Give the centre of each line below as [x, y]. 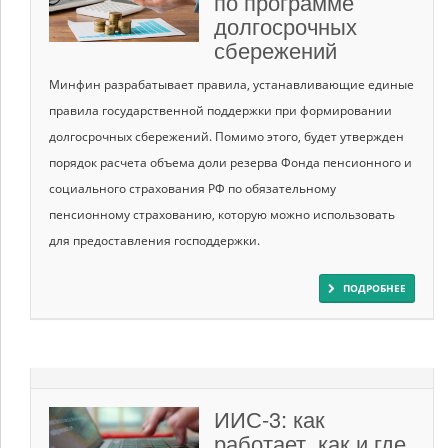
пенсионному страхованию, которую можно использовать [222, 214]
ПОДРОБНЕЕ [374, 287]
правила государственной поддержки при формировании [220, 110]
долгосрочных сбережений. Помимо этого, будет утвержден [226, 136]
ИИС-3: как [269, 418]
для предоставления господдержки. [154, 240]
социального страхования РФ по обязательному [192, 188]
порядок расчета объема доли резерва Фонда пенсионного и [230, 162]
